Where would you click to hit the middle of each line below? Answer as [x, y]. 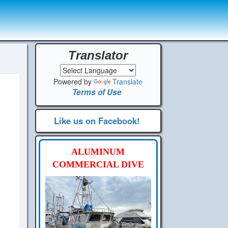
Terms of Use [97, 92]
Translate [128, 81]
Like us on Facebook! [97, 121]
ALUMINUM [98, 152]
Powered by [74, 81]
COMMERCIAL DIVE [98, 164]
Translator [98, 55]
